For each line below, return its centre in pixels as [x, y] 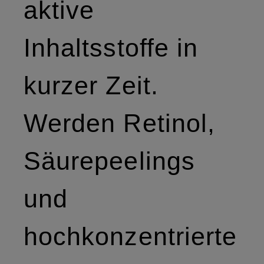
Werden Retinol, [120, 123]
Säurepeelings [109, 161]
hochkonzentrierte [131, 236]
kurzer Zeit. [91, 85]
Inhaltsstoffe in [111, 47]
